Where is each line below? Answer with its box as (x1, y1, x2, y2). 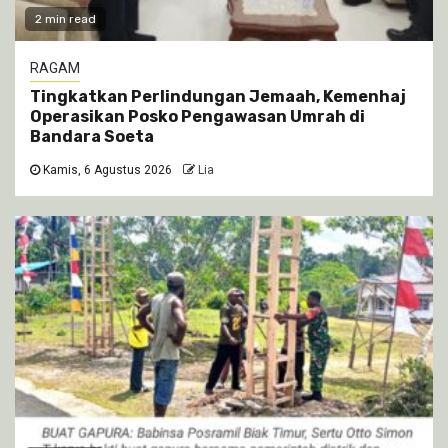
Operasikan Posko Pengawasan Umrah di (30, 106, 365, 126)
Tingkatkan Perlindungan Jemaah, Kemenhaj (30, 86, 406, 106)
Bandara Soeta (30, 126, 154, 146)
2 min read (35, 11, 96, 26)
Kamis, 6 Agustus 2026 (40, 162, 172, 177)
